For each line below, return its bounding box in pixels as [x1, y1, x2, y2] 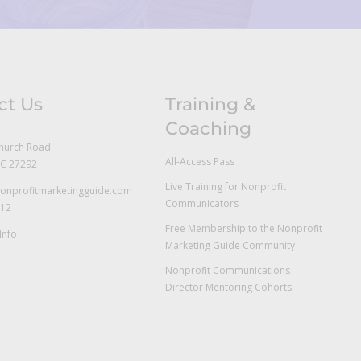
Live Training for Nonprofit [164, 180, 286, 194]
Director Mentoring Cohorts [164, 280, 292, 295]
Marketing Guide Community [164, 239, 295, 253]
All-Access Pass [164, 155, 234, 169]
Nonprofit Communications [164, 263, 290, 278]
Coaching [164, 118, 251, 140]
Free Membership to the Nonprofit [164, 222, 322, 236]
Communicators [164, 197, 239, 211]
